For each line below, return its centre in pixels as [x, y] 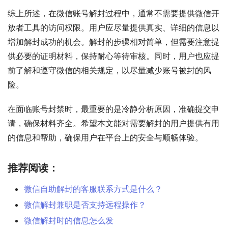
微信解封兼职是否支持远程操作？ [85, 205]
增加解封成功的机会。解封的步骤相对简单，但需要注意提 [113, 42]
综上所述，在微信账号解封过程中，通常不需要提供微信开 [113, 13]
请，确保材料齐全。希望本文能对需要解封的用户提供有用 [113, 123]
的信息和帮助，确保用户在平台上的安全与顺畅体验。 [105, 138]
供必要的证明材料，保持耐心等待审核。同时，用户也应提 [113, 56]
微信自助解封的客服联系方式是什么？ [93, 189]
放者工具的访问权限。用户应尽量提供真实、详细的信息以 [113, 28]
